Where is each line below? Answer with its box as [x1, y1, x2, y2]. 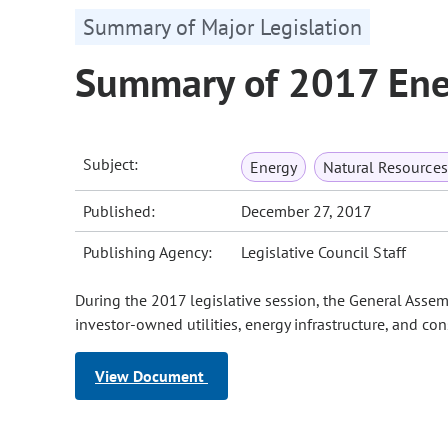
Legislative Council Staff [241, 242, 406, 263]
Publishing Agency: [83, 242, 213, 263]
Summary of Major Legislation [83, 13, 362, 42]
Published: [83, 201, 156, 222]
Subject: [83, 154, 139, 175]
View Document [95, 366, 208, 387]
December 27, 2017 [241, 201, 373, 222]
